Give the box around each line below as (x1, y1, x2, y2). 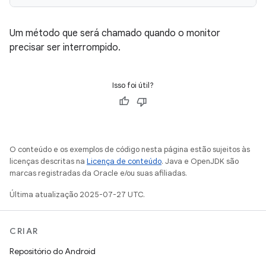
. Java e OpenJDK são (161, 156, 239, 166)
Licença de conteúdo (87, 156, 161, 166)
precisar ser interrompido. (9, 42, 121, 53)
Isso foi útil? (112, 80, 154, 90)
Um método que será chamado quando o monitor (9, 27, 220, 39)
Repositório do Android (9, 246, 96, 256)
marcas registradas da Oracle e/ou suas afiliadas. (9, 168, 187, 178)
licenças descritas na (9, 156, 87, 166)
